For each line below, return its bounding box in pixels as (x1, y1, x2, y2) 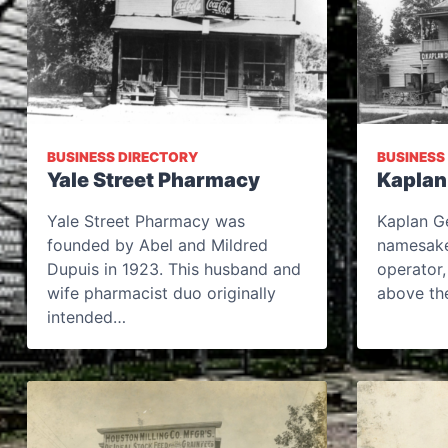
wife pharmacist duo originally (47, 283, 276, 303)
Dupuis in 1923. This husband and (47, 259, 301, 279)
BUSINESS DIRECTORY (47, 149, 198, 165)
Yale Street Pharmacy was (47, 211, 245, 231)
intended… (47, 307, 126, 327)
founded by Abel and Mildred (47, 235, 268, 255)
